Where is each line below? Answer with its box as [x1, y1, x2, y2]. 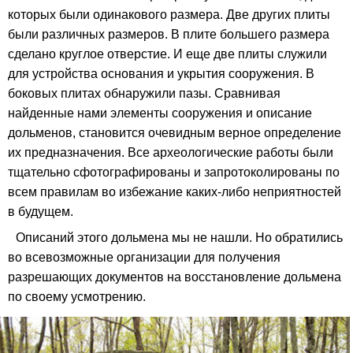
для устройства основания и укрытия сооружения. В [8, 66, 314, 80]
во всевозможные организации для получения [8, 250, 281, 264]
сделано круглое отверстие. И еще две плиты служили [8, 46, 327, 61]
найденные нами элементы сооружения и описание [8, 106, 312, 120]
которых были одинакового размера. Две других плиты [8, 7, 330, 21]
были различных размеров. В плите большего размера [8, 27, 329, 41]
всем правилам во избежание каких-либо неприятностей [8, 184, 341, 199]
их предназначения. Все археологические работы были [8, 145, 333, 159]
